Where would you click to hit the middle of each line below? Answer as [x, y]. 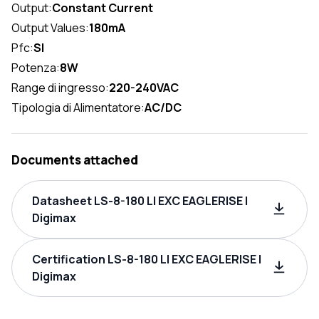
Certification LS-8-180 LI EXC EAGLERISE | [147, 259]
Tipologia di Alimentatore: [78, 107]
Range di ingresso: [60, 87]
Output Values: [50, 27]
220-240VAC [144, 87]
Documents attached [75, 159]
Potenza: [36, 67]
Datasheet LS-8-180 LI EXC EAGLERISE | [140, 200]
